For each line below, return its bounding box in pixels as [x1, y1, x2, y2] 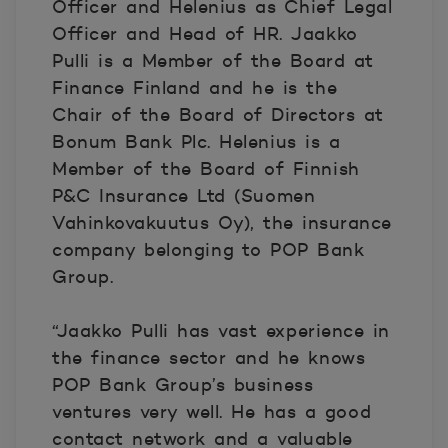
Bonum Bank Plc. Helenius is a [52, 131, 341, 153]
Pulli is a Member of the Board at [52, 50, 374, 72]
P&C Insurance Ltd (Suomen [52, 185, 316, 207]
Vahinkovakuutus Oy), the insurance [52, 212, 392, 234]
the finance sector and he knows [52, 347, 366, 369]
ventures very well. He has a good [52, 401, 372, 423]
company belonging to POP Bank [52, 239, 365, 261]
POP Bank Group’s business [52, 374, 314, 396]
